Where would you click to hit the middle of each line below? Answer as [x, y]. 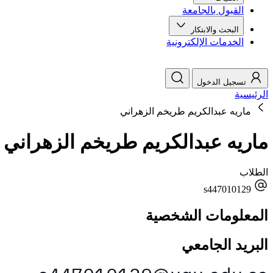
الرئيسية [251, 94]
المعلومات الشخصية [207, 216]
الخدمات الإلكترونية [205, 42]
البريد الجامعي [225, 245]
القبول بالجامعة [213, 10]
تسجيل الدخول [222, 82]
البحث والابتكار [214, 30]
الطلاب [254, 172]
